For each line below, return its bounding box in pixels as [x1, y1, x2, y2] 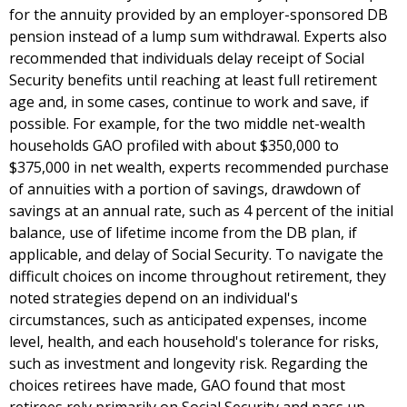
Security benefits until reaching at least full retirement [9, 70, 377, 91]
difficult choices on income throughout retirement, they [9, 266, 386, 287]
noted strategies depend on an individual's [9, 288, 298, 309]
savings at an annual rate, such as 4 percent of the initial [9, 201, 393, 222]
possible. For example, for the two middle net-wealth [9, 114, 365, 134]
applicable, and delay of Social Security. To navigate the [9, 244, 383, 265]
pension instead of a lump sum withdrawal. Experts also [9, 26, 387, 47]
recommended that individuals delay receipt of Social [9, 48, 364, 69]
